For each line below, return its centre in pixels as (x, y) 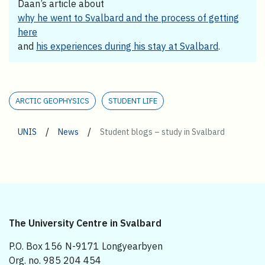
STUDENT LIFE (133, 101)
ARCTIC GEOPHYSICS (52, 101)
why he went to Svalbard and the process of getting (128, 17)
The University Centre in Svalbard (85, 223)
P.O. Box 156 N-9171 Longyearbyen (86, 246)
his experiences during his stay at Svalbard (127, 46)
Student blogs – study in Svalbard (162, 132)
